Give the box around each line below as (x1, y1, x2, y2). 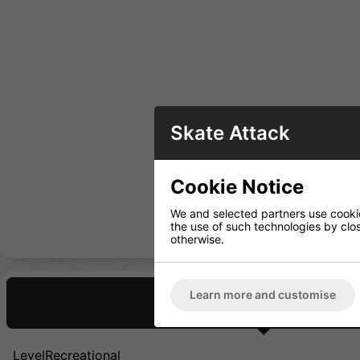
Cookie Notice (170, 175, 304, 198)
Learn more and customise (190, 288, 336, 301)
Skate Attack (170, 121, 290, 145)
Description (239, 295, 313, 312)
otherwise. (170, 232, 224, 246)
